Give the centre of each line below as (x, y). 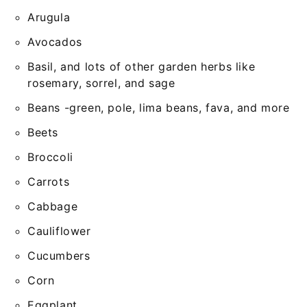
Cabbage (53, 206)
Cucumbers (59, 256)
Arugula (49, 17)
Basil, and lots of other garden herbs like (142, 66)
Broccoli (50, 157)
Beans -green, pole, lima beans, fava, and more (159, 108)
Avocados (55, 42)
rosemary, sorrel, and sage (101, 83)
